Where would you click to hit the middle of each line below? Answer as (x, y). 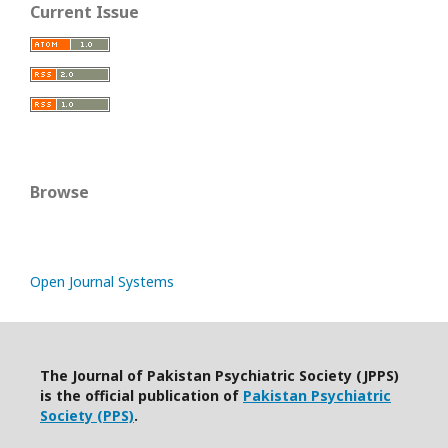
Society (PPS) (87, 415)
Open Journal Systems (102, 281)
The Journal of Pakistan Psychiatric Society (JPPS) (219, 375)
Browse (59, 191)
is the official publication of (141, 395)
